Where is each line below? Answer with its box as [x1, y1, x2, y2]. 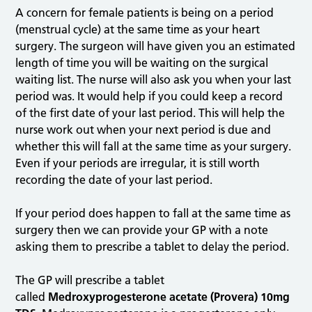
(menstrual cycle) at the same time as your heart [15, 22, 260, 37]
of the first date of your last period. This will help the [15, 106, 286, 120]
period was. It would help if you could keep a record [15, 89, 283, 104]
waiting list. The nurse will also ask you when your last [15, 72, 292, 87]
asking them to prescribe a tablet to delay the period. [15, 240, 290, 254]
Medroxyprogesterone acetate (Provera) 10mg [48, 290, 290, 304]
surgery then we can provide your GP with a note [15, 223, 269, 237]
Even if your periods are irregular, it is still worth [15, 156, 260, 171]
